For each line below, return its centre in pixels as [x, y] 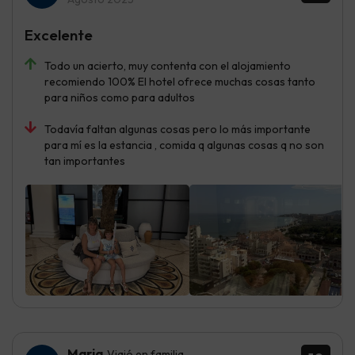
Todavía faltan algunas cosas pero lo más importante [177, 129]
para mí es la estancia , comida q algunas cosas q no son [184, 145]
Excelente [59, 34]
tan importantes [85, 160]
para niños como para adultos [120, 97]
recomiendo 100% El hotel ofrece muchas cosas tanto [180, 81]
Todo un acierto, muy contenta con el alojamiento [168, 65]
